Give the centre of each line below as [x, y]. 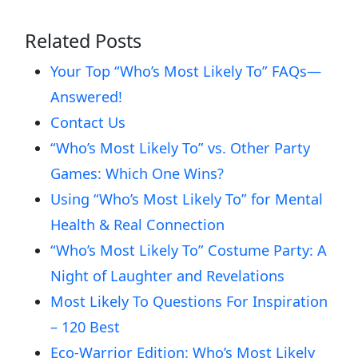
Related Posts [84, 41]
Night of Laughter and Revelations [168, 276]
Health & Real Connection [138, 225]
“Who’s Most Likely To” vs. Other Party [181, 148]
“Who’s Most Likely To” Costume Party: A [189, 251]
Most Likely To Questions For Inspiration [189, 302]
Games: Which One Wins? [137, 174]
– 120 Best [86, 327]
